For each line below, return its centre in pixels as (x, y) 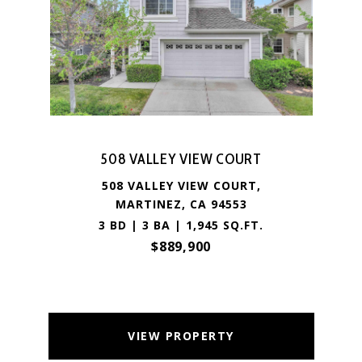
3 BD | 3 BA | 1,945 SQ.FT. (181, 225)
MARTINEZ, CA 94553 (181, 204)
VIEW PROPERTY (181, 336)
